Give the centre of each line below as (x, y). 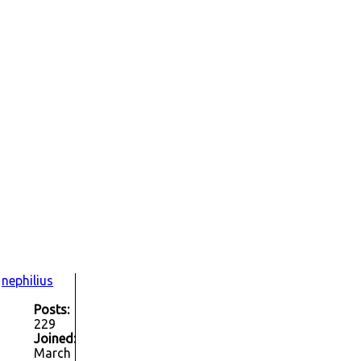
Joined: (55, 339)
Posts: (52, 310)
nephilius (27, 281)
